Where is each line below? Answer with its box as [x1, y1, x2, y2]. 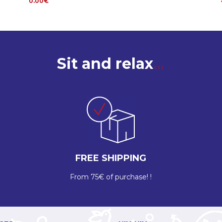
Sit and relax [57, 55, 153, 73]
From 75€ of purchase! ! [70, 172, 152, 182]
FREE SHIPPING [75, 153, 147, 164]
